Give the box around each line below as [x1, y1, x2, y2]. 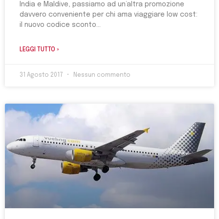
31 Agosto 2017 [20, 72, 65, 78]
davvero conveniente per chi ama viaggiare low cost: [20, 11, 197, 18]
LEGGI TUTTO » [20, 47, 59, 53]
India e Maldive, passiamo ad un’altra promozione [20, 1, 184, 8]
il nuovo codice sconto [20, 22, 96, 28]
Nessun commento [72, 72, 131, 78]
